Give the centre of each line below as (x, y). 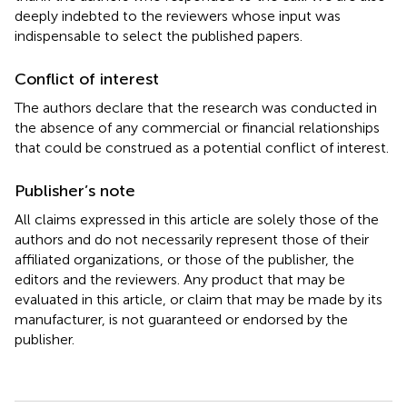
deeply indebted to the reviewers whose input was (178, 15)
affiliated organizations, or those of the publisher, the (184, 259)
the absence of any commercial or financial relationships (197, 127)
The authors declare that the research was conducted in (196, 107)
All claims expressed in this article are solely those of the (197, 219)
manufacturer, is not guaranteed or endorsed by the (181, 319)
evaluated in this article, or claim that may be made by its (199, 299)
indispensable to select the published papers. (159, 35)
